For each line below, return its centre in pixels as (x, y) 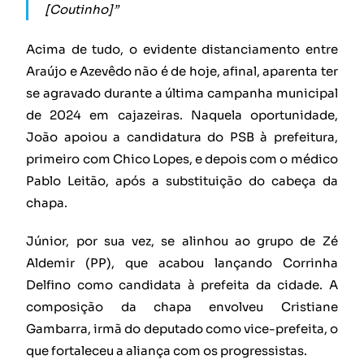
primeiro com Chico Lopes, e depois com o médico (182, 159)
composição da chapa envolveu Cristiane (182, 307)
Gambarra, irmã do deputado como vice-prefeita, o (182, 329)
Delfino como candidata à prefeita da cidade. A (182, 285)
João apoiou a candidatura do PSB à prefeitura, (182, 137)
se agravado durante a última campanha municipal (182, 93)
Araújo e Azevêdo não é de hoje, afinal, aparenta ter (182, 71)
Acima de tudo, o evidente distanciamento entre (182, 50)
